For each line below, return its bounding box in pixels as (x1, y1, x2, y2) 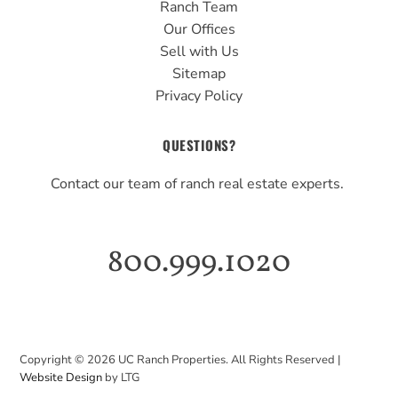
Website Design (20, 370, 103, 386)
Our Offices (163, 19, 235, 39)
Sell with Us (159, 41, 239, 61)
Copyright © (20, 352, 88, 369)
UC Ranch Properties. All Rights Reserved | (115, 352, 341, 369)
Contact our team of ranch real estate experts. (51, 174, 347, 195)
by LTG (102, 370, 140, 386)
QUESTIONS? (163, 135, 235, 155)
